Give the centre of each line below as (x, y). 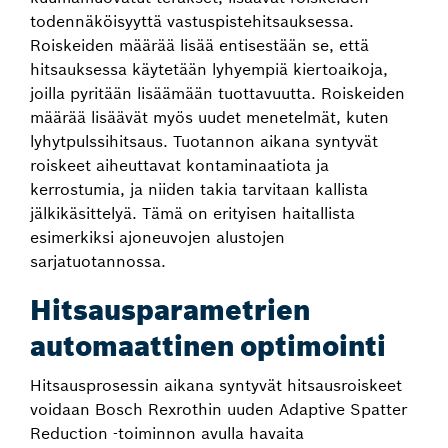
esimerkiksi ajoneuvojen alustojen (157, 237)
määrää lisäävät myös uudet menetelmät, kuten (209, 117)
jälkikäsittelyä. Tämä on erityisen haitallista (192, 213)
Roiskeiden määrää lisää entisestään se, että (199, 45)
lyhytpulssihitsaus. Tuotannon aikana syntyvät (204, 141)
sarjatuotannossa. (98, 261)
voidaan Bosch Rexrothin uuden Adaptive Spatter (218, 409)
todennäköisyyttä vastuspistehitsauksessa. (192, 21)
